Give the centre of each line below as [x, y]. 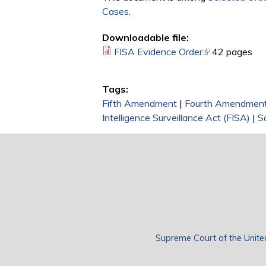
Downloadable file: [145, 38]
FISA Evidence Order [158, 52]
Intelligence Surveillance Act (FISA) [176, 118]
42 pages [232, 52]
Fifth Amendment [140, 104]
